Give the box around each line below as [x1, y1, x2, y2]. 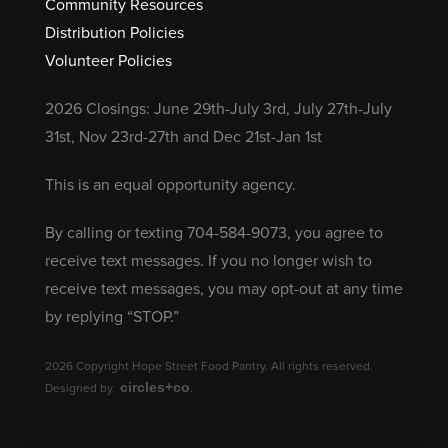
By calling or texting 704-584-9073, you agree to [44, 223, 383, 244]
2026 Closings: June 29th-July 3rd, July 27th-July [44, 99, 392, 120]
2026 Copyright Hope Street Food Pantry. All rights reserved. [44, 359, 373, 374]
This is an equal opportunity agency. [44, 175, 296, 196]
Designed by [44, 381, 116, 396]
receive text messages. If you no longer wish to [44, 251, 372, 272]
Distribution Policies [44, 23, 184, 44]
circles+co [119, 379, 190, 396]
